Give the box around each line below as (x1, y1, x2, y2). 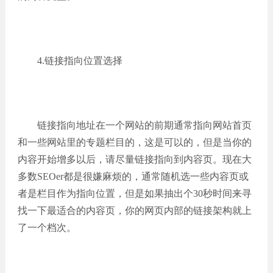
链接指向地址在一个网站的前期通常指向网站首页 (17, 120, 252, 130)
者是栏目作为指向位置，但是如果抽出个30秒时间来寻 (17, 188, 252, 199)
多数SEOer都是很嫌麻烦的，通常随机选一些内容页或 (17, 171, 249, 182)
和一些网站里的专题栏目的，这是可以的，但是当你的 (17, 137, 252, 147)
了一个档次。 (17, 222, 76, 233)
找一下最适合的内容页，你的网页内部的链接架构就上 (17, 205, 252, 216)
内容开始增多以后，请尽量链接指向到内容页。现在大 (17, 154, 252, 165)
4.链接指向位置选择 (17, 55, 122, 66)
